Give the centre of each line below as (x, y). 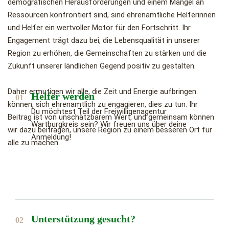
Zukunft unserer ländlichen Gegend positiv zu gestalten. (102, 66)
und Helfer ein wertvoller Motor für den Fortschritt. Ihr (99, 28)
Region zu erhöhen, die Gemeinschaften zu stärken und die (107, 53)
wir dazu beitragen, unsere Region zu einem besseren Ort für (110, 130)
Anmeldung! (52, 137)
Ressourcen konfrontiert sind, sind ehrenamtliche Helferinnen (112, 15)
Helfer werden (63, 96)
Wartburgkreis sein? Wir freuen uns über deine (109, 124)
